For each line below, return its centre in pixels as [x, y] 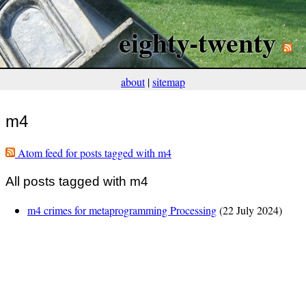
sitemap [169, 82]
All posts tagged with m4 [77, 182]
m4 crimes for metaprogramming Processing [122, 210]
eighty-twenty [197, 42]
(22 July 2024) [249, 210]
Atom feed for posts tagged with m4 [93, 153]
